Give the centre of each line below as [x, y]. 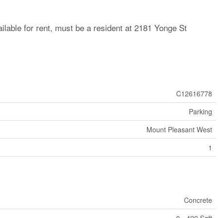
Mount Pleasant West [179, 129]
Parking [200, 111]
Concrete [198, 200]
